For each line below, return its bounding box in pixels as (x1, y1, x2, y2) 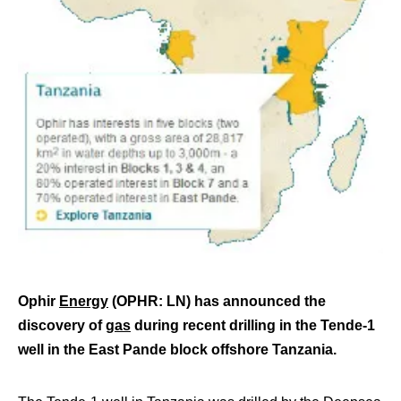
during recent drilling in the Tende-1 (131, 318, 375, 333)
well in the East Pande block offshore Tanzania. (18, 342, 337, 357)
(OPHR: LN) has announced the (108, 294, 326, 309)
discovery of (18, 318, 106, 333)
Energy (59, 294, 108, 309)
